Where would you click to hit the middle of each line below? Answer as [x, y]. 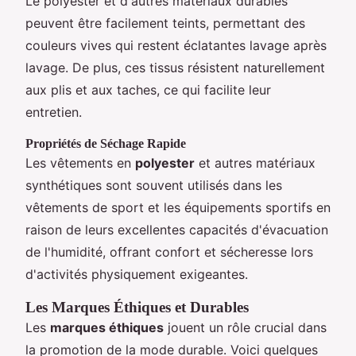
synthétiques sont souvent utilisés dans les [154, 185]
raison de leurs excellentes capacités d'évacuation [177, 229]
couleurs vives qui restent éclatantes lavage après [176, 45]
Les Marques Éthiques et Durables [137, 307]
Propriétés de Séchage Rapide [106, 143]
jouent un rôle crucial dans [245, 327]
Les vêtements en [80, 163]
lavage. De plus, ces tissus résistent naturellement [175, 67]
